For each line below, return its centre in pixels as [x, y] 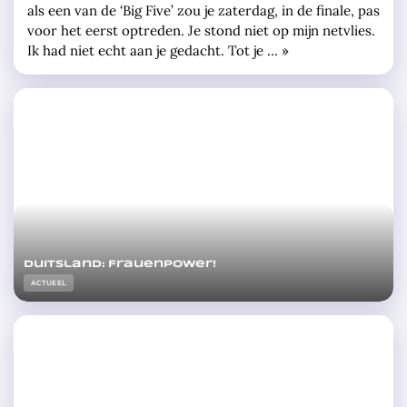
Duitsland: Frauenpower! [120, 264]
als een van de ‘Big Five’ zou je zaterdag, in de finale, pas [203, 10]
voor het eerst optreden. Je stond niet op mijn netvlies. [201, 30]
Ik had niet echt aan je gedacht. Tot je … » [158, 50]
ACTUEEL [49, 283]
